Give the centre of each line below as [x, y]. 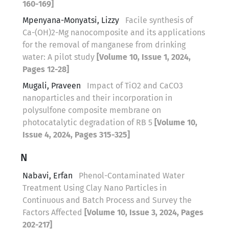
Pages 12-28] [46, 69]
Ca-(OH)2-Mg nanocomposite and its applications [114, 32]
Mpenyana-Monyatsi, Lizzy [72, 20]
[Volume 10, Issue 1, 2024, [144, 57]
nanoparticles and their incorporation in [97, 98]
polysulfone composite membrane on [92, 110]
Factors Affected [53, 212]
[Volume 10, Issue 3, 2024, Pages [144, 212]
